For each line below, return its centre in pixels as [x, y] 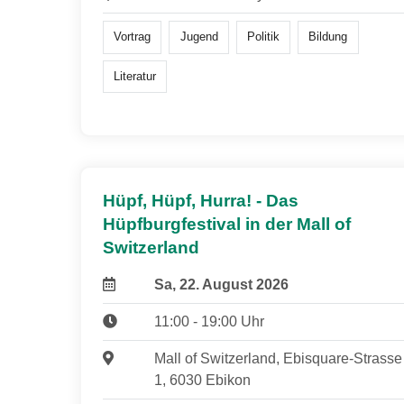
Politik [263, 37]
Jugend [199, 37]
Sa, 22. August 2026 [221, 285]
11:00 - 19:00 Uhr [209, 322]
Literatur [135, 76]
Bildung [328, 37]
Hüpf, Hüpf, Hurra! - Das [201, 201]
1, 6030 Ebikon [202, 381]
